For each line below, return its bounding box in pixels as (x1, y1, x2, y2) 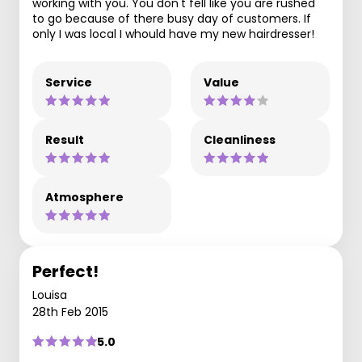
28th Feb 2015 (32, 303, 108, 320)
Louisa (32, 286, 67, 303)
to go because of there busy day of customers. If (32, 10, 311, 27)
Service (45, 74, 92, 90)
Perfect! (32, 259, 99, 283)
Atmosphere (45, 188, 124, 205)
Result (45, 131, 84, 148)
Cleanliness (204, 131, 276, 148)
